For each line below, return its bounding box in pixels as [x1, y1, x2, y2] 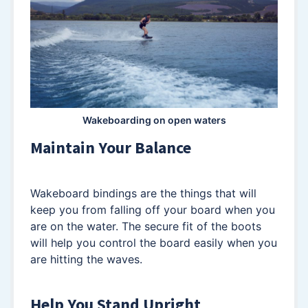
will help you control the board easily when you [30, 235, 277, 250]
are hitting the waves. [30, 252, 142, 266]
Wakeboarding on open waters [82, 113, 226, 126]
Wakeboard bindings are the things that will [30, 186, 256, 200]
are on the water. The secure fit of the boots [30, 219, 261, 233]
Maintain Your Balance [30, 136, 191, 158]
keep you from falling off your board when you [30, 202, 275, 217]
